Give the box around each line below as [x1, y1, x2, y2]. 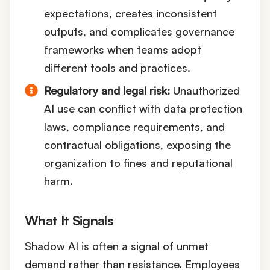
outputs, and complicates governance [44, 25, 234, 39]
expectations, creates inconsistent [44, 7, 217, 20]
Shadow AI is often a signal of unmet [25, 239, 209, 253]
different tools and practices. [44, 61, 190, 75]
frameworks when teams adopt [44, 43, 201, 57]
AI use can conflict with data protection [44, 102, 242, 116]
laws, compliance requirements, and [44, 120, 225, 134]
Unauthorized [170, 84, 240, 98]
